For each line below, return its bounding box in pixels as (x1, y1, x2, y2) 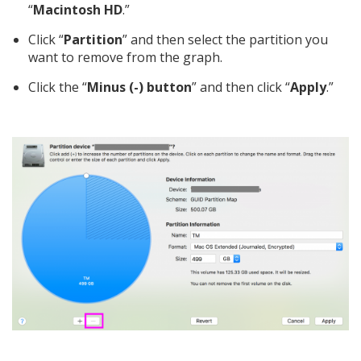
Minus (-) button (87, 77, 192, 96)
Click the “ (28, 77, 87, 96)
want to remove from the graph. (28, 48, 222, 66)
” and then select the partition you (122, 30, 328, 48)
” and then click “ (192, 77, 290, 96)
